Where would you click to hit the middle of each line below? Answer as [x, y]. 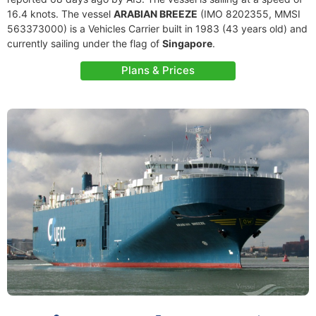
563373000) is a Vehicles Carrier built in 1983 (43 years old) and [157, 29]
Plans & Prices [158, 70]
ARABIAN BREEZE [156, 14]
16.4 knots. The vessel [60, 14]
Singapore [187, 43]
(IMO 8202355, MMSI [249, 14]
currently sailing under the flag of [85, 43]
